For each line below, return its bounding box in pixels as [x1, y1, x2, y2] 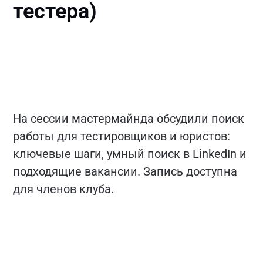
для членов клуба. [13, 182, 114, 197]
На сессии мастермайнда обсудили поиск [13, 112, 245, 126]
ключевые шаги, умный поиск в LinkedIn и [13, 147, 247, 161]
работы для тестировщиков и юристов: [13, 129, 231, 144]
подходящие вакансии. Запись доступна [13, 164, 238, 179]
